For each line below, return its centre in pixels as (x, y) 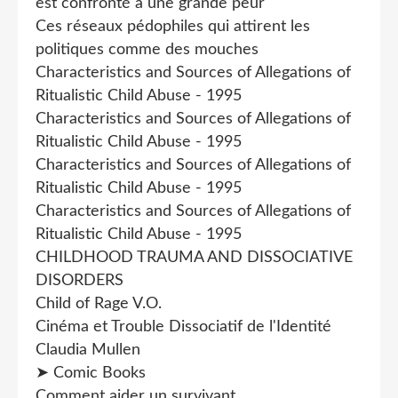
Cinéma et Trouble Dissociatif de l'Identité (183, 326)
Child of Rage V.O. (99, 303)
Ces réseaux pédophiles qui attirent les (173, 26)
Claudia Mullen (88, 350)
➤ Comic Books (91, 373)
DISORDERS (80, 280)
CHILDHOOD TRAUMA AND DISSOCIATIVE (194, 257)
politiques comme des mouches (147, 49)
